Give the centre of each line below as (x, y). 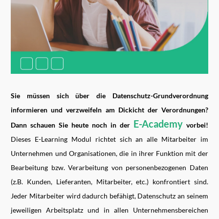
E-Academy (158, 123)
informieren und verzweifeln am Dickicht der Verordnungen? (109, 109)
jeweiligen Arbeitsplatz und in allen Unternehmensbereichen (109, 210)
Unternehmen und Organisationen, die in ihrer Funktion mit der (109, 153)
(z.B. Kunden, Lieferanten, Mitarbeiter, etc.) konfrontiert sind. (109, 181)
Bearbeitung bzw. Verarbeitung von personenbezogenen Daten (109, 167)
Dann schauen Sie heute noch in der (72, 125)
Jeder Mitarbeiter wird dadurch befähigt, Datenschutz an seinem (109, 196)
